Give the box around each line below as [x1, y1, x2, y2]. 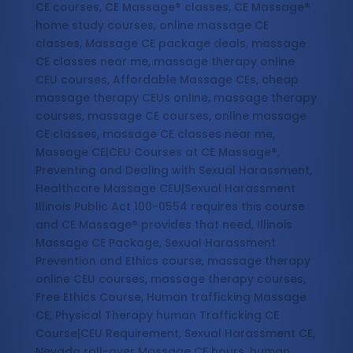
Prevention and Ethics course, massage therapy [35, 253, 310, 269]
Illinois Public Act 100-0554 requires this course [35, 199, 305, 215]
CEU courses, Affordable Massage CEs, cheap [35, 72, 299, 88]
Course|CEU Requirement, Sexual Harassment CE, [35, 325, 315, 342]
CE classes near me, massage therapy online [35, 54, 295, 70]
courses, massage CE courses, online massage [35, 108, 307, 124]
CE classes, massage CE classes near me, [35, 126, 275, 143]
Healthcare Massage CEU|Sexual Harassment [35, 180, 295, 197]
